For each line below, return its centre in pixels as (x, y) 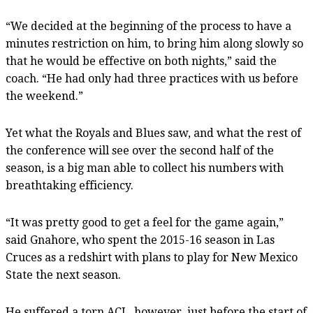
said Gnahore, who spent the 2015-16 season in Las (140, 240)
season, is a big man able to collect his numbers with (145, 168)
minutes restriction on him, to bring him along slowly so (154, 43)
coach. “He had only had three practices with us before (152, 78)
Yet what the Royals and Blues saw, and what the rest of (153, 133)
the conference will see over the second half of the (140, 150)
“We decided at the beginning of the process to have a (148, 26)
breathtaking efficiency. (70, 185)
